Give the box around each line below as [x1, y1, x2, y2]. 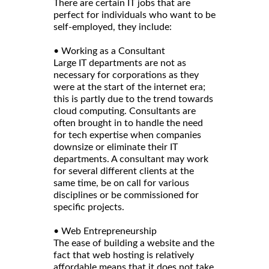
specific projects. [53, 202, 124, 213]
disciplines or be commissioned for [53, 190, 199, 201]
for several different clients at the [53, 166, 194, 177]
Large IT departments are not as [53, 58, 186, 68]
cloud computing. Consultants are [53, 106, 196, 116]
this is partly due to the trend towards [53, 94, 213, 104]
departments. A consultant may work [53, 154, 208, 165]
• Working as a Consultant [53, 46, 165, 56]
